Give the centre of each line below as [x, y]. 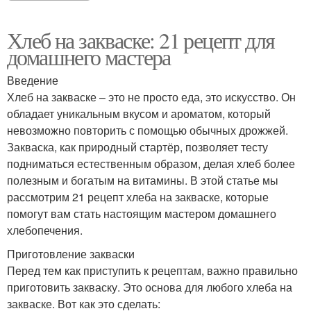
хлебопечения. [45, 230]
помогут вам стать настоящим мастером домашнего [142, 214]
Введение [33, 81]
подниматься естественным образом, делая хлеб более [151, 164]
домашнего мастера [89, 57]
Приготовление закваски [71, 254]
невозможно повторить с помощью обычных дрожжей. [148, 131]
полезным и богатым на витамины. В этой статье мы [143, 180]
